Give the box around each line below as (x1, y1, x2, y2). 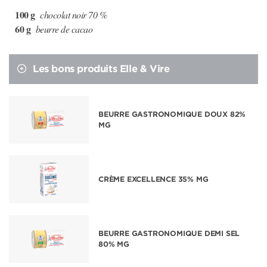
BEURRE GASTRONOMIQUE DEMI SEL (98, 229, 240, 238)
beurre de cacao (33, 23, 92, 35)
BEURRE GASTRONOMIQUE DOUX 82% (98, 110, 246, 119)
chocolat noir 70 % (38, 8, 107, 21)
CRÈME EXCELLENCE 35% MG (98, 175, 209, 184)
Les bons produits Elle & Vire (33, 63, 170, 74)
